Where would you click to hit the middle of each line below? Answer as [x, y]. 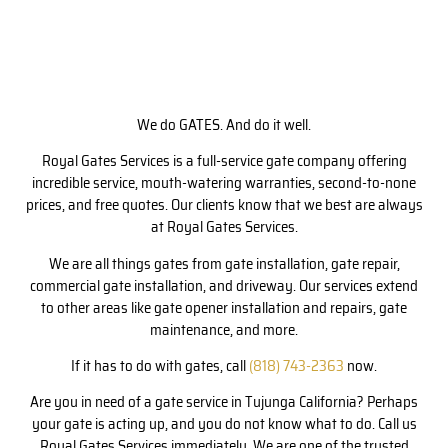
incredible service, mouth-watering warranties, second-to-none [224, 183]
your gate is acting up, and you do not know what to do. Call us [224, 424]
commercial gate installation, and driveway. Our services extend [224, 285]
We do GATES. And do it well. [224, 124]
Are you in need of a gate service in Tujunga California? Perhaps [224, 402]
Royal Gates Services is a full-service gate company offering [224, 161]
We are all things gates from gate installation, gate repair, [224, 263]
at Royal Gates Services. [224, 227]
